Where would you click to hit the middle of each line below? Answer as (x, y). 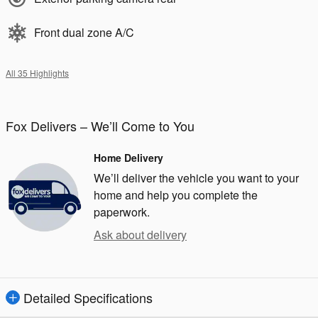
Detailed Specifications (88, 297)
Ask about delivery (140, 234)
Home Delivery (128, 157)
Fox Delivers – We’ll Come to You (100, 125)
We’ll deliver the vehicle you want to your (196, 177)
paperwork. (122, 212)
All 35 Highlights (37, 72)
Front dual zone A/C (84, 32)
